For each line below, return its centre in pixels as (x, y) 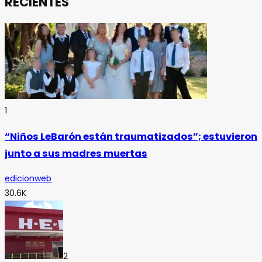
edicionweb (28, 179)
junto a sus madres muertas (76, 153)
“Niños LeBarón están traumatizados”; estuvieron (131, 136)
